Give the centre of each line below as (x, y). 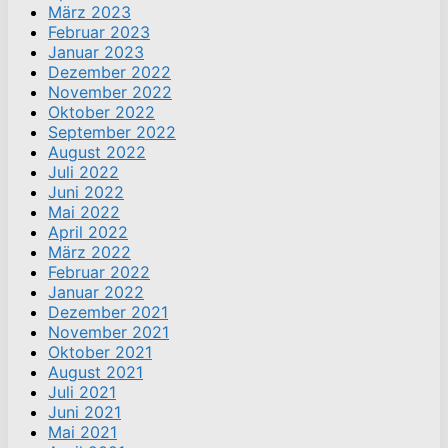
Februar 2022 (99, 272)
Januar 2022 (96, 292)
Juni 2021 (84, 412)
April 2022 (88, 232)
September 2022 (112, 132)
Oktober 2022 (101, 112)
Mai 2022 (84, 212)
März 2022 (89, 252)
